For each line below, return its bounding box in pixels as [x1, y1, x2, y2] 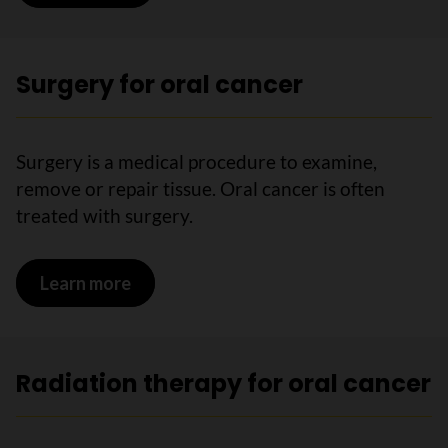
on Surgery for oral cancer [130, 271, 343, 294]
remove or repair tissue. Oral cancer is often [16, 177, 385, 200]
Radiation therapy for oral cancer [16, 367, 431, 400]
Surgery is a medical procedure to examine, [16, 150, 377, 173]
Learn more [39, 271, 131, 294]
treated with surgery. [16, 204, 193, 227]
